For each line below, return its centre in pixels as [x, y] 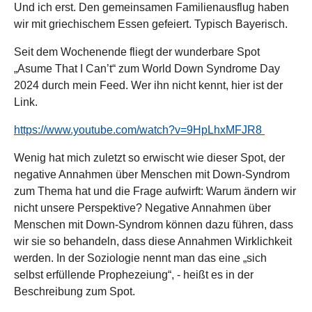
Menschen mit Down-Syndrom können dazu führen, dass [154, 225]
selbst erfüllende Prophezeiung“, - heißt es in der [134, 275]
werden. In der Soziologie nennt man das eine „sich [140, 258]
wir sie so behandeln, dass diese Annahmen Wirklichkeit [153, 241]
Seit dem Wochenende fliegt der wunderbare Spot [137, 52]
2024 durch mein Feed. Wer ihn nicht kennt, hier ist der [148, 85]
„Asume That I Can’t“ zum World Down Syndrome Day [147, 69]
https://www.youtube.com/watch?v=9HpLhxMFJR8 [138, 130]
